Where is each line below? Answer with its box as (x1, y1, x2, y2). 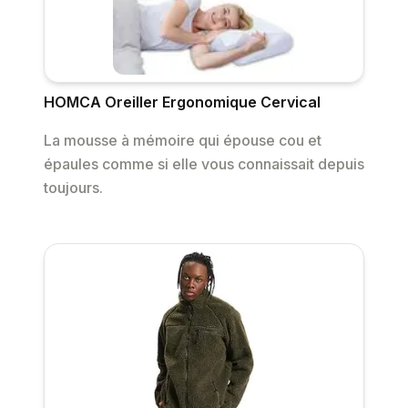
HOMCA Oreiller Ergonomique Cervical (44, 93, 321, 112)
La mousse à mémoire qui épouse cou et (44, 131, 321, 150)
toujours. (44, 178, 103, 198)
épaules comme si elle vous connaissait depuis (44, 155, 364, 174)
